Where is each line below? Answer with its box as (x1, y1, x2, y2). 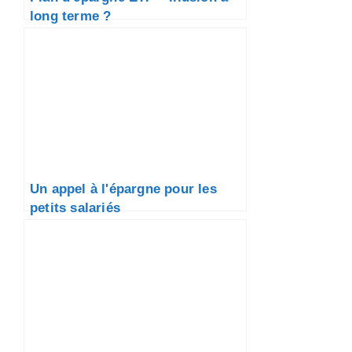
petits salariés (30, 200, 120, 216)
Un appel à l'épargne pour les (30, 181, 217, 197)
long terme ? (30, 8, 112, 24)
